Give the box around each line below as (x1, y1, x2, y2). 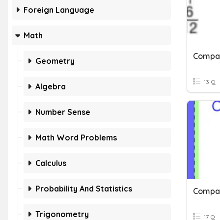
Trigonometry (35, 209, 89, 219)
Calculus (35, 158, 66, 168)
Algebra (35, 82, 66, 91)
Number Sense (35, 107, 90, 117)
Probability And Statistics (35, 184, 132, 193)
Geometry (35, 56, 75, 66)
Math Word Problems (35, 133, 117, 142)
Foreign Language (24, 5, 94, 15)
